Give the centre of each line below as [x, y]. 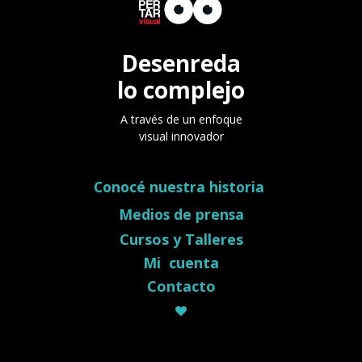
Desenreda [181, 63]
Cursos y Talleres [181, 240]
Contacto [181, 286]
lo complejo [181, 90]
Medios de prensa [181, 215]
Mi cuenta [181, 263]
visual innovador [181, 137]
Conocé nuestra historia [181, 187]
